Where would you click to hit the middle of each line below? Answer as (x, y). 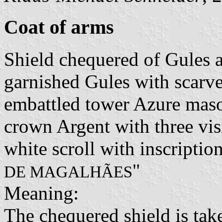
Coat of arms (59, 27)
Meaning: (41, 193)
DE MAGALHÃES (68, 172)
